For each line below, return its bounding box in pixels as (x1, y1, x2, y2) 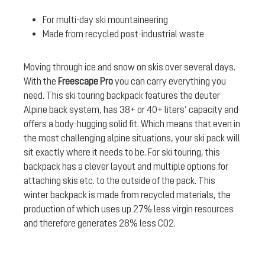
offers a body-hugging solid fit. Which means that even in (24, 118, 240, 129)
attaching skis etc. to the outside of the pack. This (24, 174, 215, 186)
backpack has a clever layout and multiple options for (24, 160, 228, 172)
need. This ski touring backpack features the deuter (24, 89, 220, 101)
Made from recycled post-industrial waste (43, 28, 206, 39)
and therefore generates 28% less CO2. (24, 217, 176, 228)
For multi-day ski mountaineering (43, 14, 170, 25)
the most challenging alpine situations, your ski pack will (24, 132, 240, 143)
